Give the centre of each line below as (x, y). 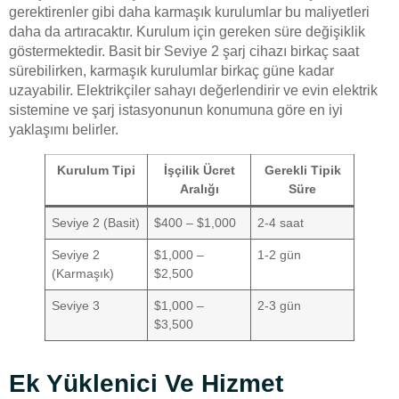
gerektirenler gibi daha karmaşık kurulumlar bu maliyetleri (189, 12)
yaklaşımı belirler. (64, 129)
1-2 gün (280, 254)
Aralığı (199, 188)
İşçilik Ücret (199, 170)
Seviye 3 (76, 305)
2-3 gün (280, 305)
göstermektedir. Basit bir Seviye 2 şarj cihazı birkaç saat (184, 51)
